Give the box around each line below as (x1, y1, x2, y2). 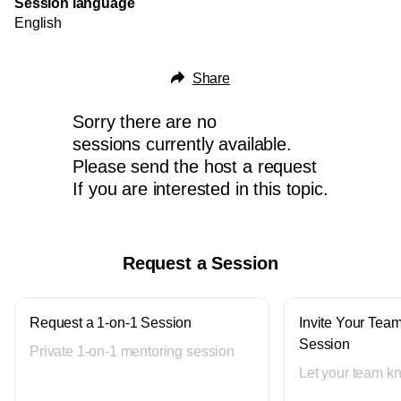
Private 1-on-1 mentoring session (30, 344, 235, 359)
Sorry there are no (73, 112, 217, 132)
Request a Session (122, 253, 279, 273)
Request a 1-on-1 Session (30, 315, 192, 330)
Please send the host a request (73, 157, 317, 176)
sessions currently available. (73, 134, 292, 154)
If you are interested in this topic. (73, 179, 328, 199)
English (14, 15, 62, 30)
